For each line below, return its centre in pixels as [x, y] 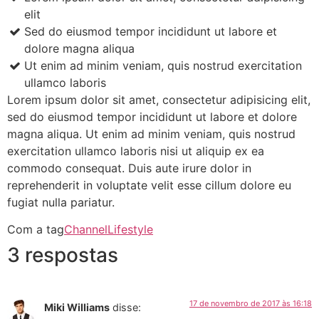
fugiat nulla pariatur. [61, 203]
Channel [86, 230]
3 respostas [63, 255]
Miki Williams [77, 308]
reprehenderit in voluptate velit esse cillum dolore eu [149, 185]
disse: [127, 308]
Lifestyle [130, 230]
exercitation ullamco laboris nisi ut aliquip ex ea [136, 151]
